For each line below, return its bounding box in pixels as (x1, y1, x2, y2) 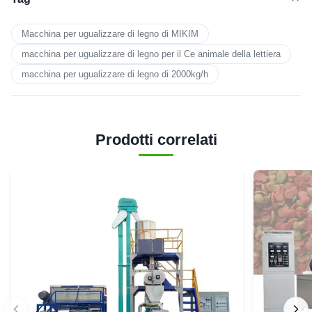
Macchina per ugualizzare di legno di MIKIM (22, 28, 198, 39)
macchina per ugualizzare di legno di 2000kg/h (22, 68, 208, 79)
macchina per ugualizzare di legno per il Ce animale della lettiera (22, 48, 281, 59)
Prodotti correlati (95, 130, 217, 148)
